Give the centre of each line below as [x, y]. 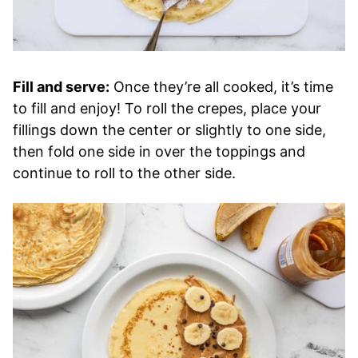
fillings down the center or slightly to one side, [169, 130]
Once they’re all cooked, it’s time [221, 87]
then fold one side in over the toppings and [159, 152]
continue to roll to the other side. [124, 173]
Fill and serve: [61, 87]
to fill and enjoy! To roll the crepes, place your [167, 109]
